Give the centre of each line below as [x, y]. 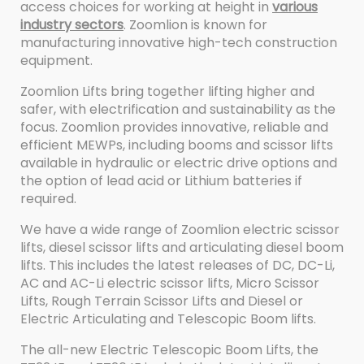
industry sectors [72, 24]
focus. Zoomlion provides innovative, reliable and [174, 127]
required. [48, 198]
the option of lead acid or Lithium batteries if [161, 180]
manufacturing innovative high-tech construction [179, 42]
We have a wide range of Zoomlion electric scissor [180, 229]
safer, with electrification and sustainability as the [178, 109]
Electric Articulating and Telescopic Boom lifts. [168, 318]
